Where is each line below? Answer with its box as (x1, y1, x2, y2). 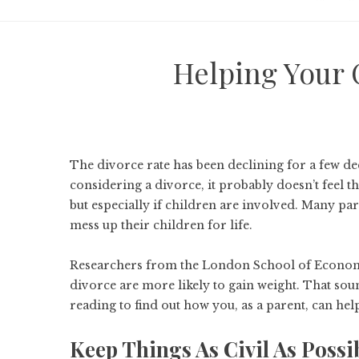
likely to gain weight (175, 278, 296, 292)
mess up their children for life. (70, 218, 256, 232)
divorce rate (94, 158, 170, 172)
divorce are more (70, 278, 175, 292)
